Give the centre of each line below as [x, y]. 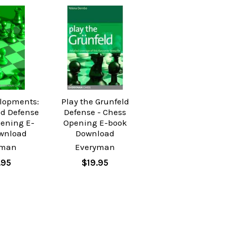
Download [95, 133]
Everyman [95, 147]
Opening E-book [95, 122]
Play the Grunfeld [95, 101]
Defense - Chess [95, 112]
